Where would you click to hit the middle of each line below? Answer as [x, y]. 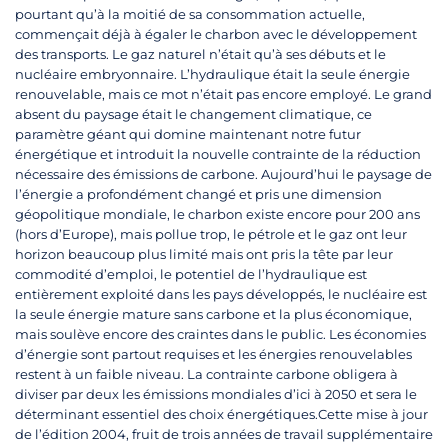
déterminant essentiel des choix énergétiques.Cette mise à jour [221, 414]
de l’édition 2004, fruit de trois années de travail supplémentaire [224, 434]
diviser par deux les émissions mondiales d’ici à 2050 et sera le [216, 394]
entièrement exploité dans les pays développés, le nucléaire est [221, 294]
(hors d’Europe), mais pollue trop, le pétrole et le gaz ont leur [211, 234]
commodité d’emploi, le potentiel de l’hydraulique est [191, 274]
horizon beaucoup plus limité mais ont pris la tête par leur [204, 254]
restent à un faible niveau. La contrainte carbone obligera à [206, 374]
